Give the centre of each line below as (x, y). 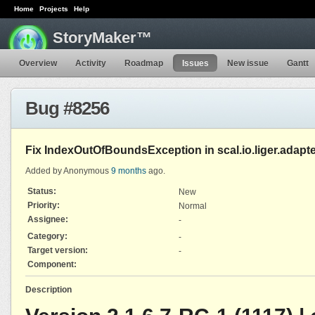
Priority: (44, 205)
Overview (38, 63)
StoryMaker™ (102, 38)
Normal (193, 206)
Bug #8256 (67, 108)
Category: (47, 236)
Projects (54, 9)
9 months (129, 171)
